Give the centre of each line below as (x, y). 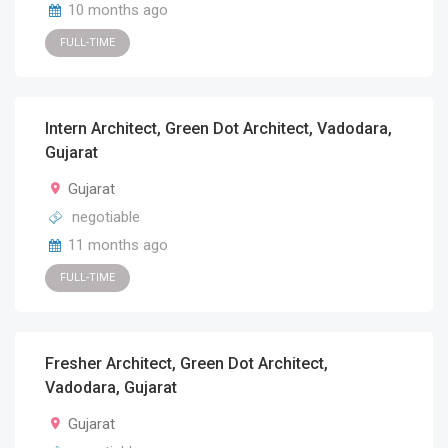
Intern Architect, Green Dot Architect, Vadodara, (218, 128)
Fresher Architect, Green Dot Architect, (186, 363)
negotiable (104, 217)
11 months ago (118, 245)
